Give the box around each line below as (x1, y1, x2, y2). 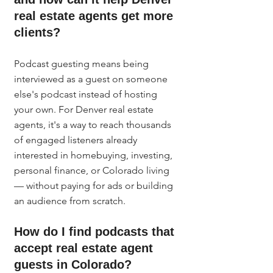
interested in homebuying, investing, (14, 149, 175, 161)
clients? (14, 26, 60, 39)
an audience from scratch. (14, 195, 126, 207)
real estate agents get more (14, 9, 177, 23)
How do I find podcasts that (14, 225, 178, 238)
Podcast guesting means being (14, 58, 151, 69)
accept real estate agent (14, 241, 157, 255)
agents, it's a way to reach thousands (14, 119, 174, 130)
